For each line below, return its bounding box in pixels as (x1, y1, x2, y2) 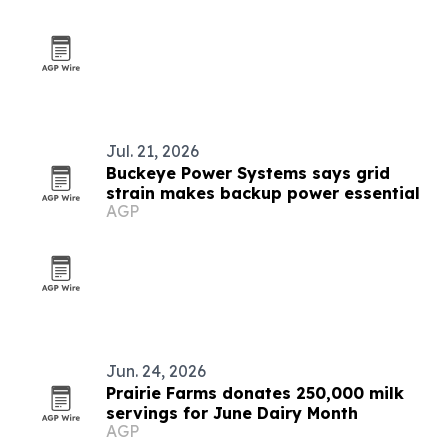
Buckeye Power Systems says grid (106, 163, 390, 183)
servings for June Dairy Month (106, 403, 358, 423)
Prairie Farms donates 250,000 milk (106, 383, 404, 403)
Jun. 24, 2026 (106, 361, 206, 381)
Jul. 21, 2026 (106, 141, 199, 161)
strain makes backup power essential (106, 183, 420, 203)
